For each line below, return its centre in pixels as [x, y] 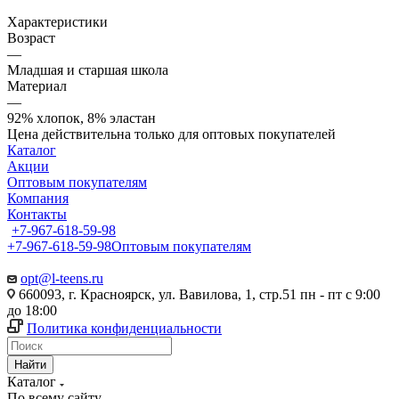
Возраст [31, 37]
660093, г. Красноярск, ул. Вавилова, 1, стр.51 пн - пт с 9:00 [198, 294]
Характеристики [57, 21]
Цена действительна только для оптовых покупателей [171, 134]
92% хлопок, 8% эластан [81, 118]
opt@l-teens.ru [62, 278]
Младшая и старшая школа [88, 69]
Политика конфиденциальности [124, 328]
